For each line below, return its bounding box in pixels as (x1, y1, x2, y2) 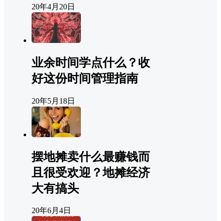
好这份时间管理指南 (32, 72, 138, 85)
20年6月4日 (32, 206, 71, 215)
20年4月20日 (32, 2, 75, 11)
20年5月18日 (32, 96, 75, 105)
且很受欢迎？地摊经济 (32, 166, 150, 179)
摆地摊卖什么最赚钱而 (32, 150, 150, 163)
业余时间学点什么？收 (32, 56, 150, 69)
